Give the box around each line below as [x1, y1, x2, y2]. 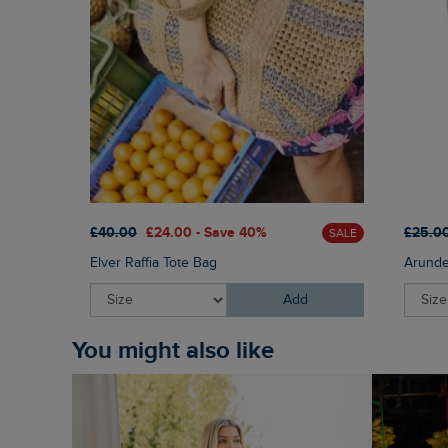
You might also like [84, 335, 274, 365]
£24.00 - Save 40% [146, 224, 267, 242]
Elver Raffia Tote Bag [90, 254, 217, 271]
